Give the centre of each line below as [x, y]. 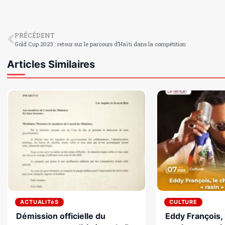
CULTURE [183, 202]
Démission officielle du [61, 216]
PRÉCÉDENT [35, 35]
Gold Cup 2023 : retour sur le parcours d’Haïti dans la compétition [100, 44]
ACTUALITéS [39, 202]
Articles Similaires [51, 65]
